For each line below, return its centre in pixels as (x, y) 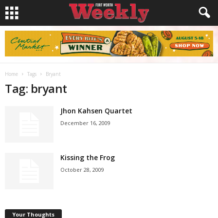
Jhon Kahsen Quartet (96, 111)
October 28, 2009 (82, 170)
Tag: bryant (36, 88)
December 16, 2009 (85, 123)
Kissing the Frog (88, 157)
